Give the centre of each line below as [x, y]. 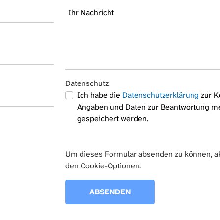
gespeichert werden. [112, 118]
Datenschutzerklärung [160, 95]
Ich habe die [99, 95]
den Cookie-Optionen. [103, 165]
